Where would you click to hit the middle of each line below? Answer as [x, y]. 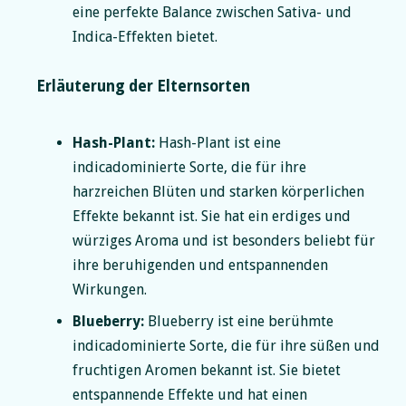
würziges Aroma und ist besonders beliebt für [224, 240]
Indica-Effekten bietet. [145, 36]
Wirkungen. [110, 289]
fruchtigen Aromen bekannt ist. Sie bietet [207, 370]
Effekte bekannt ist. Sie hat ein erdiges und [212, 216]
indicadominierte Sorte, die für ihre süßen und [226, 345]
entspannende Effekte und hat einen [190, 394]
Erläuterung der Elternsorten [143, 86]
